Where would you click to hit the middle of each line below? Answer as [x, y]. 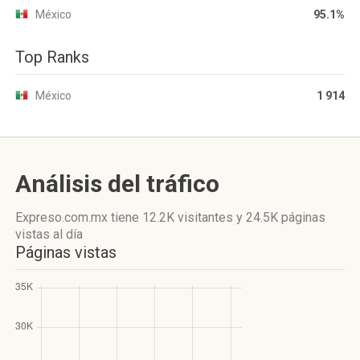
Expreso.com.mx [63, 217]
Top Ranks [52, 57]
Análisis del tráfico [117, 184]
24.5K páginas [286, 217]
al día [66, 234]
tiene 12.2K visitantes [172, 217]
